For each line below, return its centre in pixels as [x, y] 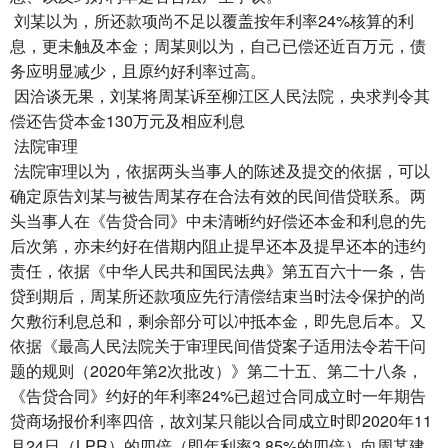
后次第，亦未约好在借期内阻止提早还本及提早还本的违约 [218, 245]
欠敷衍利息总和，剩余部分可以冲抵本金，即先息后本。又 [218, 320]
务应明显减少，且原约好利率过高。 [138, 70]
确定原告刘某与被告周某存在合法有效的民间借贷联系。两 [218, 195]
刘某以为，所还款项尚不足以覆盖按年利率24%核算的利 [212, 20]
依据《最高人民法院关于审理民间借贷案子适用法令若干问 [218, 345]
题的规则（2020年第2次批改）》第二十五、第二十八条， [216, 370]
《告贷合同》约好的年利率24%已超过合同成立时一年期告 [218, 395]
